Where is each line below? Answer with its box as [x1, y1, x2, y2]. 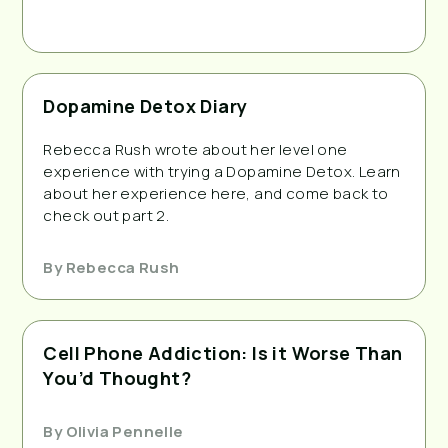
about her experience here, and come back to [43, 182, 389, 204]
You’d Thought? [43, 365, 191, 390]
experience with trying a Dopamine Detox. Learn [43, 160, 401, 182]
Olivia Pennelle [62, 420, 184, 442]
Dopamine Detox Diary [43, 93, 248, 118]
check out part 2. [43, 204, 170, 226]
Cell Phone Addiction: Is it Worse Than [43, 340, 403, 365]
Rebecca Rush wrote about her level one [43, 138, 348, 160]
